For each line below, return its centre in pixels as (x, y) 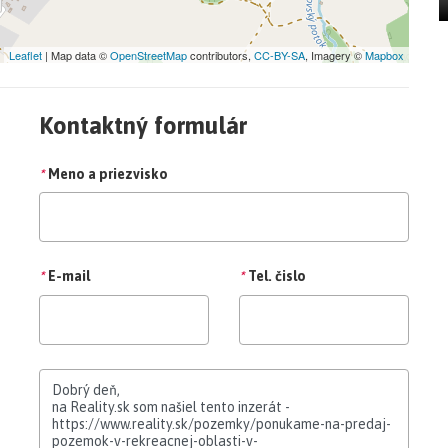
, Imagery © (335, 54)
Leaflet (25, 54)
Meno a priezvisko (108, 173)
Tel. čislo (277, 275)
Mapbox (384, 54)
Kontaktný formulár (143, 125)
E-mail (69, 275)
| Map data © (76, 54)
